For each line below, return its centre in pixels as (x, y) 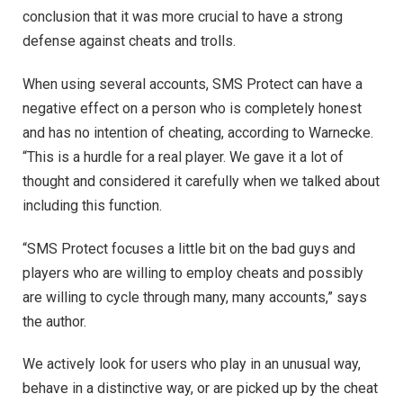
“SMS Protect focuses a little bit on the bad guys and (189, 248)
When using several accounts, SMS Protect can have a (193, 85)
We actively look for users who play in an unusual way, (192, 364)
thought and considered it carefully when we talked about (201, 182)
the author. (54, 321)
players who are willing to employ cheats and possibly (193, 273)
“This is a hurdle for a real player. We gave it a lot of (183, 157)
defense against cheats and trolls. (129, 41)
